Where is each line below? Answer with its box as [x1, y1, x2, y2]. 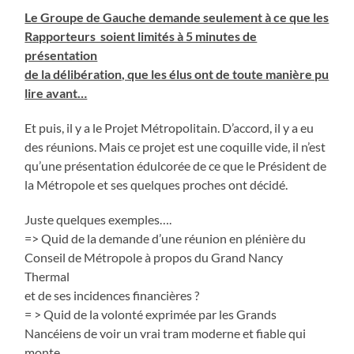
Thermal [24, 268, 73, 284]
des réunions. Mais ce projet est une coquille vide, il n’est [24, 138, 326, 154]
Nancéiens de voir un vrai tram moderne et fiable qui [24, 325, 307, 341]
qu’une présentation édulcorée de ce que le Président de [24, 157, 327, 173]
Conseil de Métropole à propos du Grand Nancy [24, 249, 284, 265]
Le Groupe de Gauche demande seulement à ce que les [24, 9, 330, 24]
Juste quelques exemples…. [24, 211, 172, 227]
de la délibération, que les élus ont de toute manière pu [24, 66, 330, 81]
